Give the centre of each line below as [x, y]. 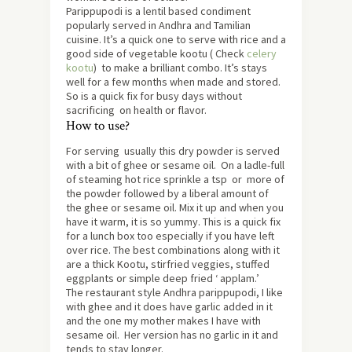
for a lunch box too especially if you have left [170, 235]
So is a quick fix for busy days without [154, 95]
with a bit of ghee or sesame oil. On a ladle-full [175, 165]
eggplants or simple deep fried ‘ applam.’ [163, 278]
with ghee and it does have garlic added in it [169, 306]
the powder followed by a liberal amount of [167, 193]
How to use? [98, 125]
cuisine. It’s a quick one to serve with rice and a [176, 39]
